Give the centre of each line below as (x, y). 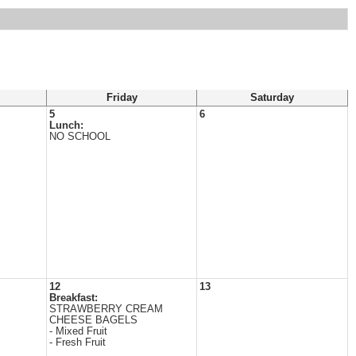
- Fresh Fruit (77, 342)
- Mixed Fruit (78, 331)
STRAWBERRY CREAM (106, 309)
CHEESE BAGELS (93, 320)
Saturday (272, 98)
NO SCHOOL (80, 137)
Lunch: (66, 126)
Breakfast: (74, 298)
